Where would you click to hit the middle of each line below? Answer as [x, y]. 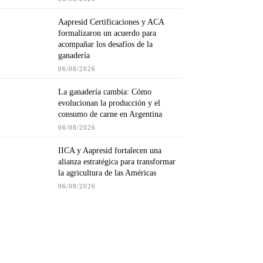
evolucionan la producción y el [109, 103]
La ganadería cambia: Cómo [105, 92]
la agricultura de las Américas [107, 173]
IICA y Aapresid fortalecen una [110, 151]
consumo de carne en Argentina [110, 114]
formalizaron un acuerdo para [107, 33]
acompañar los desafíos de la [106, 45]
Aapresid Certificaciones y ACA [112, 22]
